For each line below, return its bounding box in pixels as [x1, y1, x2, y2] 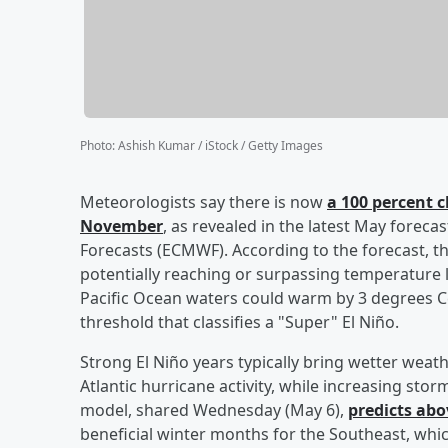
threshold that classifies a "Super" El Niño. [80, 310, 399, 333]
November [80, 214, 163, 237]
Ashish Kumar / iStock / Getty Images [118, 136, 323, 154]
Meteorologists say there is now [80, 190, 327, 213]
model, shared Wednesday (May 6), [80, 398, 348, 421]
